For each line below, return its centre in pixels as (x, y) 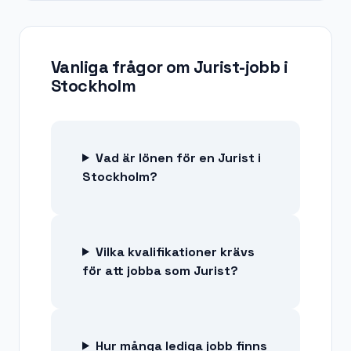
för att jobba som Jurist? (160, 270)
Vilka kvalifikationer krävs (175, 251)
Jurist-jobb (237, 67)
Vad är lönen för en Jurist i (178, 157)
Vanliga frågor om (123, 67)
